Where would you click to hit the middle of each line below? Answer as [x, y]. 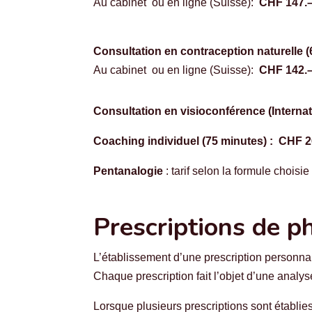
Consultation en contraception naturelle [198, 51]
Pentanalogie [128, 171]
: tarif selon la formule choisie [236, 171]
